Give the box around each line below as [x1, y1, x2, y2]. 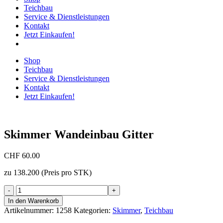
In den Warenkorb [8, 197, 59, 205]
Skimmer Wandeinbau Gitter [4, 128, 154, 141]
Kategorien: [74, 206, 112, 215]
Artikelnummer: [4, 206, 56, 215]
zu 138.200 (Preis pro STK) [4, 168, 92, 177]
